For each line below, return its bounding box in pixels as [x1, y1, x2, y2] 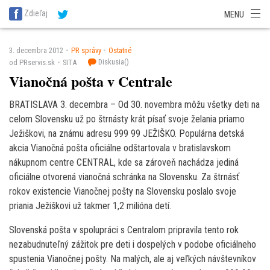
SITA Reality [85, 14, 121, 23]
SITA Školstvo [130, 14, 173, 23]
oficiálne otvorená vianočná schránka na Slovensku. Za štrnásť [9, 171, 239, 183]
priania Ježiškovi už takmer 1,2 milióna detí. [9, 199, 171, 212]
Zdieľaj [24, 8, 48, 18]
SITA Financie [160, 2, 201, 11]
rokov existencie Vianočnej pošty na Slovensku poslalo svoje [9, 185, 236, 197]
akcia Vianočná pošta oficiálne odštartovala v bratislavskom [9, 142, 231, 154]
